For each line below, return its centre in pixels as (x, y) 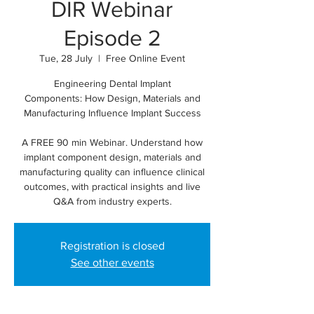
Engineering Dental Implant (112, 83)
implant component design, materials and (112, 157)
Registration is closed (112, 246)
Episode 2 (112, 37)
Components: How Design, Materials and (112, 98)
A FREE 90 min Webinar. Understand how (112, 142)
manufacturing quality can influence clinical (112, 172)
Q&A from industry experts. (112, 201)
